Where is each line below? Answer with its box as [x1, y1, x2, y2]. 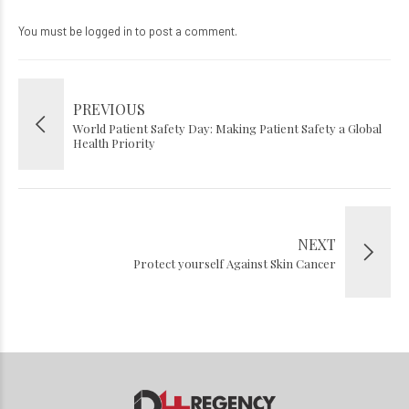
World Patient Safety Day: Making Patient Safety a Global [73, 121, 382, 137]
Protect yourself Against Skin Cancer [133, 256, 336, 272]
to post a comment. [132, 24, 237, 39]
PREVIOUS [73, 100, 145, 120]
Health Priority [73, 135, 155, 152]
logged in [85, 24, 132, 39]
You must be [18, 24, 85, 39]
